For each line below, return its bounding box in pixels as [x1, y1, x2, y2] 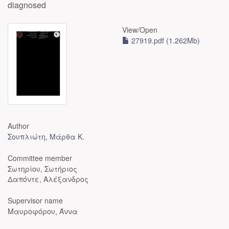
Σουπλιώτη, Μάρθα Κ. [8, 131, 84, 142]
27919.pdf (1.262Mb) [129, 35, 200, 45]
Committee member [8, 153, 72, 163]
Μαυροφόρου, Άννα [8, 206, 78, 216]
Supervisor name [8, 195, 63, 205]
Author [8, 121, 29, 131]
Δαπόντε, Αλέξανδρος [8, 174, 88, 184]
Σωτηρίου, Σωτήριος [8, 164, 77, 174]
